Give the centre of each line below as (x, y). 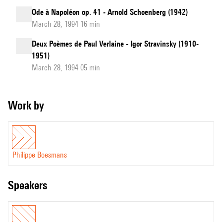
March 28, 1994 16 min (66, 24)
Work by (31, 105)
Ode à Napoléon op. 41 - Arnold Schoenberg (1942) (110, 12)
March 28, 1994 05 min (66, 68)
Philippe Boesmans (40, 155)
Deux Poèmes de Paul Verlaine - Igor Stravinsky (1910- (115, 44)
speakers (30, 185)
